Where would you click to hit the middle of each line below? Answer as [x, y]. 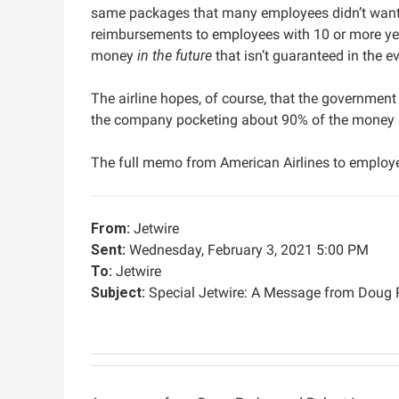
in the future [175, 56]
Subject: [118, 293]
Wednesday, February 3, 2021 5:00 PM [247, 250]
